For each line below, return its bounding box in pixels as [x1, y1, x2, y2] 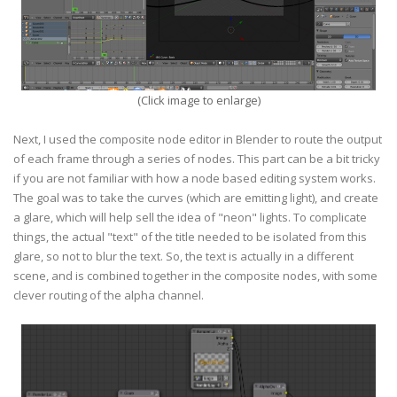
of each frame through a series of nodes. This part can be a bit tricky [13, 151, 380, 167]
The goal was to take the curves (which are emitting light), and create [13, 190, 378, 206]
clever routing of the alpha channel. [13, 287, 204, 303]
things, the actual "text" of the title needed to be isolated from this [13, 229, 367, 245]
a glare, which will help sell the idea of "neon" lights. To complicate [13, 209, 367, 225]
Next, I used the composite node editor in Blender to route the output [13, 131, 382, 147]
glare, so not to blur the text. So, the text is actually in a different [13, 248, 354, 264]
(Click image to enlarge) [136, 92, 261, 108]
